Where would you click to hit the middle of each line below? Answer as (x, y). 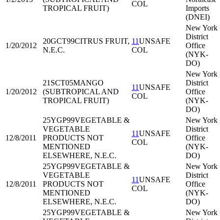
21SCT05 (58, 83)
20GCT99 (59, 41)
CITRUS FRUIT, (102, 41)
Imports (197, 8)
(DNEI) (198, 17)
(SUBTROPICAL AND (81, 92)
